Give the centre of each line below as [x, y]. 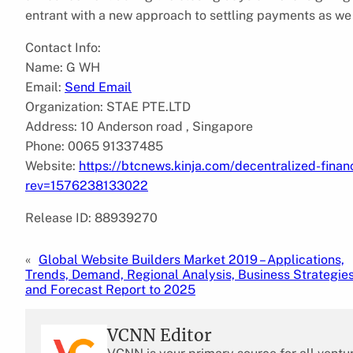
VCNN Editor [160, 335]
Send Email [98, 87]
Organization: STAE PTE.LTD [108, 106]
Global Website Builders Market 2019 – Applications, [191, 259]
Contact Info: [63, 47]
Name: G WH [63, 67]
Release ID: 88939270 [91, 217]
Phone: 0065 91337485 [94, 146]
